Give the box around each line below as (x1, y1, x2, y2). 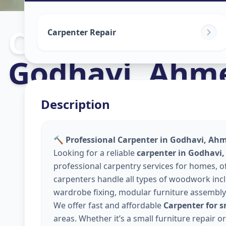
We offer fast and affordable (53, 200, 163, 211)
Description (41, 96, 110, 112)
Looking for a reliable (53, 147, 137, 158)
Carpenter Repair (47, 27, 116, 38)
